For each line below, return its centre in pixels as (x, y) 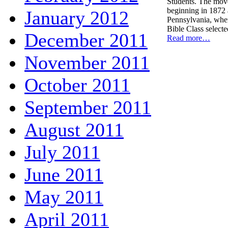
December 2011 (86, 40)
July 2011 (62, 152)
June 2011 (64, 174)
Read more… (189, 38)
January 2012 (77, 18)
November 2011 (87, 62)
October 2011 (77, 85)
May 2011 (64, 197)
